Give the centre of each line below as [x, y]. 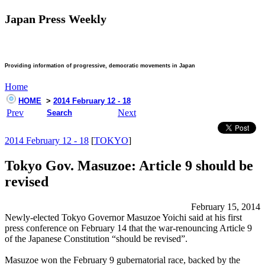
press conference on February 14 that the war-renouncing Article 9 [128, 228]
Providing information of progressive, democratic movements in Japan [100, 66]
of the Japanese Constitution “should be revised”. [96, 239]
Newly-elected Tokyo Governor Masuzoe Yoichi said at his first [123, 218]
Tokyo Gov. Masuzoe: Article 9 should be [129, 166]
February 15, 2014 [226, 207]
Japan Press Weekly [56, 19]
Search [59, 113]
